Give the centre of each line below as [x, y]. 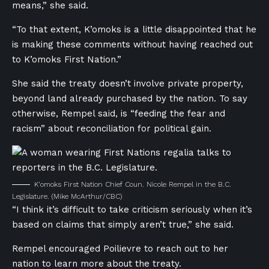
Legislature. [31, 196]
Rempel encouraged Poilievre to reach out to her [120, 249]
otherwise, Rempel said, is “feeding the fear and [119, 113]
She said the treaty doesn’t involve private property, [128, 83]
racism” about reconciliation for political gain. [113, 128]
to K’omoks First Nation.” [67, 59]
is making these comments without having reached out [132, 44]
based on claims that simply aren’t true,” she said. [123, 225]
